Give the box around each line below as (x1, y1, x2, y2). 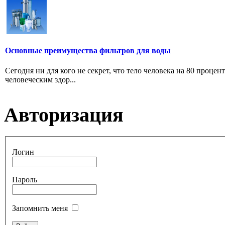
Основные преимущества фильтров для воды (5, 46, 171, 55)
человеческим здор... (5, 75, 76, 84)
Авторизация (4, 103, 124, 126)
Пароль (12, 175, 37, 184)
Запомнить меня (12, 204, 68, 213)
